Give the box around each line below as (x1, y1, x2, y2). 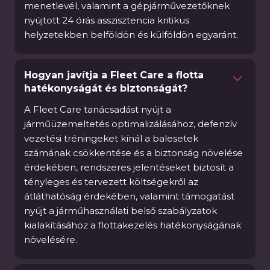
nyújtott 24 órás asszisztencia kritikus (24, 14, 189, 26)
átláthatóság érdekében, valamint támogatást (24, 190, 234, 202)
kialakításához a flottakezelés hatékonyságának (24, 219, 241, 231)
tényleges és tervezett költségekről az (24, 176, 198, 187)
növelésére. (24, 234, 77, 245)
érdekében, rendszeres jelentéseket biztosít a (24, 162, 234, 173)
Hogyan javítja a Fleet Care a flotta (24, 69, 204, 81)
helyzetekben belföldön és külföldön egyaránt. (24, 29, 238, 40)
